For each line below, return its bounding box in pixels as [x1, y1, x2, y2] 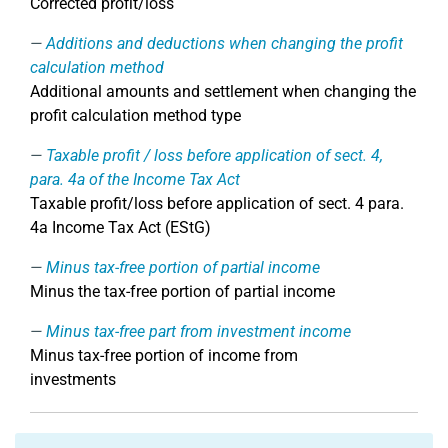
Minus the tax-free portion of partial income [30, 282, 335, 301]
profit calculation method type [30, 106, 241, 125]
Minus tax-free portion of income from [30, 346, 298, 365]
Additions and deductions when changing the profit [46, 34, 403, 53]
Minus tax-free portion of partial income [46, 258, 320, 277]
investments [30, 370, 116, 389]
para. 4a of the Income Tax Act [30, 170, 240, 189]
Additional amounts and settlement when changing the [30, 82, 416, 101]
